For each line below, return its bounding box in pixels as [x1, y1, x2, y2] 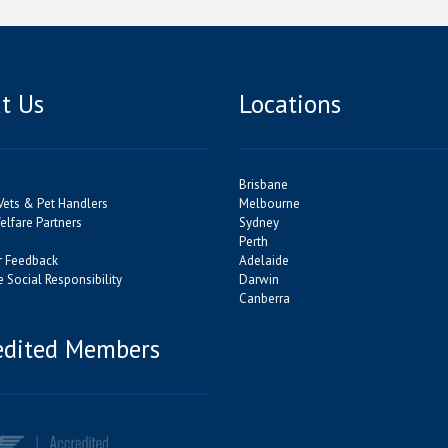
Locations [239, 88, 341, 120]
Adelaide [239, 252, 289, 269]
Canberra [239, 290, 290, 307]
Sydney [239, 214, 279, 231]
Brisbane [239, 176, 288, 193]
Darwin [239, 271, 279, 288]
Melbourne [239, 195, 300, 212]
